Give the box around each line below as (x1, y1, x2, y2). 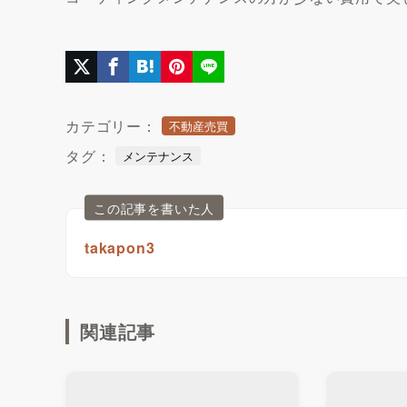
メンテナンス (123, 146, 194, 164)
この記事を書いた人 (94, 198, 215, 217)
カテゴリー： (65, 114, 157, 136)
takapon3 (84, 236, 155, 258)
